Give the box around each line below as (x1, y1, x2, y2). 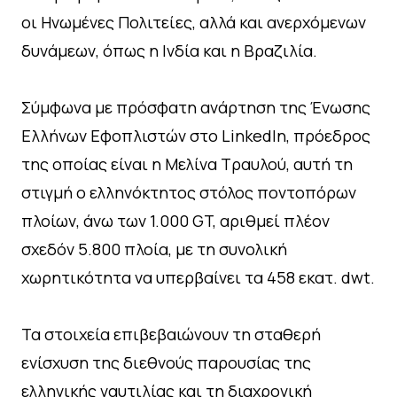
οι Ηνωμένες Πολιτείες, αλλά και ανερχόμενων (21, 11, 366, 33)
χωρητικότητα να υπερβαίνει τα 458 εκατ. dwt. (21, 266, 375, 288)
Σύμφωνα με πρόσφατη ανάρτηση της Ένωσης (21, 96, 370, 118)
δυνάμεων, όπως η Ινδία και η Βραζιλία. (21, 39, 317, 61)
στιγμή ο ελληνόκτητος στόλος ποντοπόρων (21, 181, 356, 203)
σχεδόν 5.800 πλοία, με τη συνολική (21, 237, 287, 260)
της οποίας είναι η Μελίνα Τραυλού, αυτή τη (21, 152, 353, 175)
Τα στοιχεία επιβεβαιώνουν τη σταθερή (21, 323, 321, 345)
